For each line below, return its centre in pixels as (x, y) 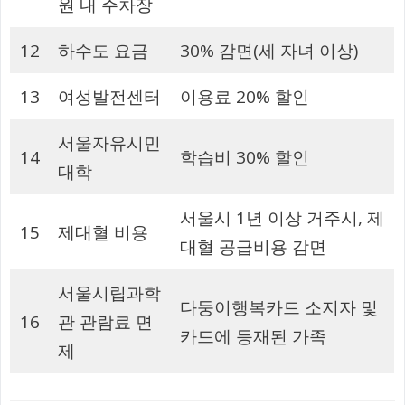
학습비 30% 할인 (244, 158)
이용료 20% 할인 (244, 97)
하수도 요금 (103, 51)
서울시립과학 (109, 293)
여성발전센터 (109, 97)
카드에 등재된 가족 (253, 337)
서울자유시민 (109, 143)
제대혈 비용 (103, 233)
